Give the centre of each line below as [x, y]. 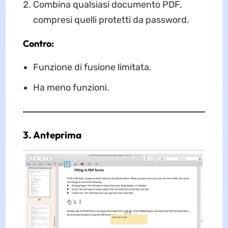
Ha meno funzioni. [71, 87]
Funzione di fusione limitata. [92, 67]
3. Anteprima [52, 135]
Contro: [38, 43]
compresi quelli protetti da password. [111, 20]
